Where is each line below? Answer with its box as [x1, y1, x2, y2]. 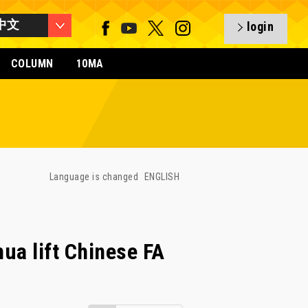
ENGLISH [144, 171, 179, 182]
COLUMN [10, 57, 54, 70]
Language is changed [49, 171, 141, 182]
